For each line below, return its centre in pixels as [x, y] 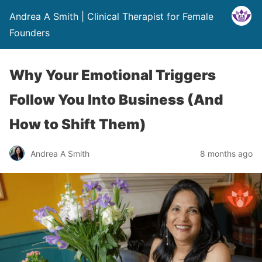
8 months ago [226, 153]
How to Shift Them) [78, 124]
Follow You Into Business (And [116, 100]
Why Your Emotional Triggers [113, 75]
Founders [30, 33]
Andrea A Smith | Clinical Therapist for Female [111, 16]
